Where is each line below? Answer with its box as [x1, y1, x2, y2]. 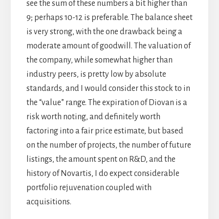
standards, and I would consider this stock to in [26, 84, 190, 93]
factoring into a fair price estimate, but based [26, 127, 183, 136]
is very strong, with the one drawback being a [26, 27, 182, 37]
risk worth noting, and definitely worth [26, 112, 160, 122]
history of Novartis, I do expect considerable [26, 169, 179, 178]
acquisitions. [26, 197, 71, 207]
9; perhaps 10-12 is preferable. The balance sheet [26, 13, 193, 22]
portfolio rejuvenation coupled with [26, 183, 152, 193]
